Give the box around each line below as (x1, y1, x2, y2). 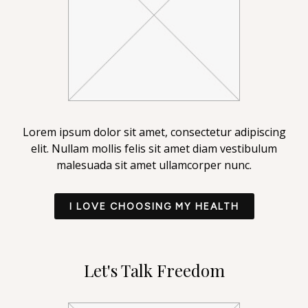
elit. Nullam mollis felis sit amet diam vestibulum (31, 140, 277, 156)
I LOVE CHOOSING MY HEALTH (69, 200, 239, 212)
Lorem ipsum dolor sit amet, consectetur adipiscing (22, 124, 286, 140)
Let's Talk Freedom (83, 259, 225, 282)
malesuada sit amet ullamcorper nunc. (56, 157, 252, 173)
